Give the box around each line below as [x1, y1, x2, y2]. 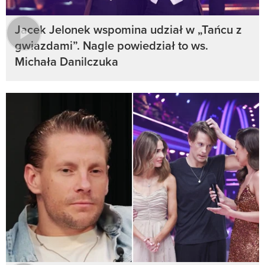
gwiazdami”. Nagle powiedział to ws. [15, 37, 208, 54]
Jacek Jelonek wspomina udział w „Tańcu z [15, 21, 242, 38]
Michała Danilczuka [15, 53, 118, 70]
